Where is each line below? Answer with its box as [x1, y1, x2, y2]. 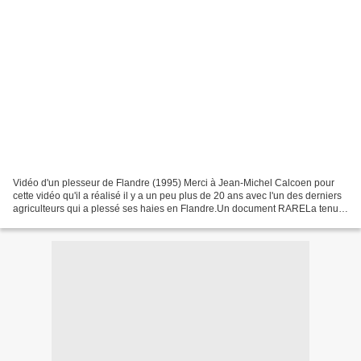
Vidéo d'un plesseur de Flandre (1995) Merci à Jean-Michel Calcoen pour [13, 176, 334, 189]
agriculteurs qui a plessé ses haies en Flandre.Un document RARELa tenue [13, 202, 344, 214]
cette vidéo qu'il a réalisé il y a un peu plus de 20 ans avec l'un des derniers [13, 189, 342, 201]
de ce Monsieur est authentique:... [13, 215, 160, 227]
